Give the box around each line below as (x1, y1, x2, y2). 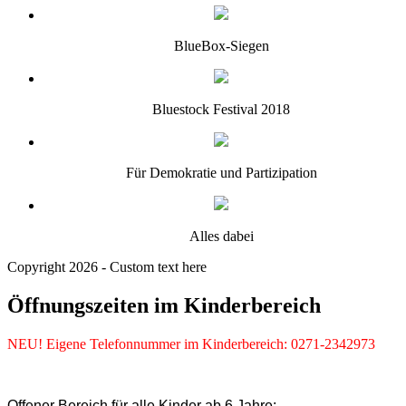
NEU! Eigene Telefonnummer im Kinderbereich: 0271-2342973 (7, 335, 375, 352)
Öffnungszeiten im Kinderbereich (7, 293, 321, 317)
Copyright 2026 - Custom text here (7, 259, 207, 275)
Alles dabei (188, 228, 254, 244)
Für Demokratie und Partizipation (125, 165, 317, 180)
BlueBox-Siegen (173, 38, 269, 53)
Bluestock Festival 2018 (152, 101, 290, 117)
